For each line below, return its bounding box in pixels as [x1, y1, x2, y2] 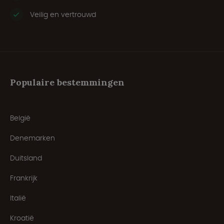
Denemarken [10, 133, 55, 143]
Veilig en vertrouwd [30, 9, 96, 20]
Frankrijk [10, 173, 37, 183]
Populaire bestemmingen [10, 76, 124, 88]
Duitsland [10, 153, 42, 163]
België [10, 113, 30, 123]
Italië [10, 193, 26, 203]
